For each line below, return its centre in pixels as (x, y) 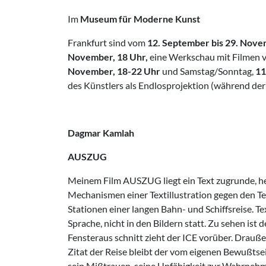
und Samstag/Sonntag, (209, 71)
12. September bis (185, 42)
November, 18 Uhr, (109, 57)
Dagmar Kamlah (101, 133)
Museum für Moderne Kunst (140, 19)
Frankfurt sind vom (107, 42)
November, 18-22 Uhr (115, 71)
